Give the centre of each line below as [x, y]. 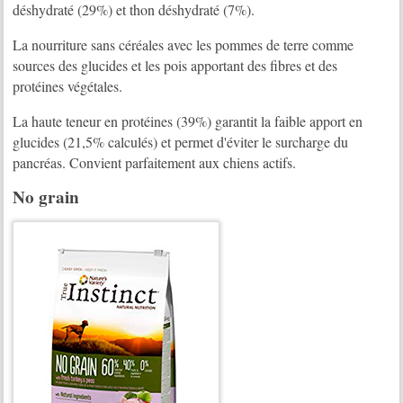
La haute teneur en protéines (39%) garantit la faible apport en [188, 121]
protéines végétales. [68, 86]
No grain [46, 197]
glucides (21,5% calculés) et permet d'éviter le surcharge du [181, 142]
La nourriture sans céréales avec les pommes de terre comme [184, 45]
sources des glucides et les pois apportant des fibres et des [175, 65]
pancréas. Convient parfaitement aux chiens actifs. [155, 162]
